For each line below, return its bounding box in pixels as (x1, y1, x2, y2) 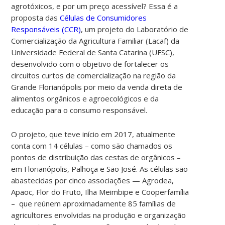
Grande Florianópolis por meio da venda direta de (11, 81, 183, 92)
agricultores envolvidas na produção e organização (11, 209, 186, 220)
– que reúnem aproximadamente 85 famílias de (11, 198, 176, 208)
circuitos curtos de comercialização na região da (11, 70, 176, 80)
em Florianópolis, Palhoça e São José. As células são (11, 163, 188, 174)
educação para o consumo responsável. (11, 104, 148, 115)
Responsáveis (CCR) (11, 24, 81, 34)
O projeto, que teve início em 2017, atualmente (11, 129, 176, 139)
